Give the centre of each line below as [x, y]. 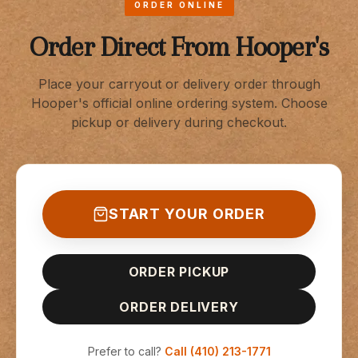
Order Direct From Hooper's [179, 47]
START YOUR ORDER [187, 214]
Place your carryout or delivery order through [179, 84]
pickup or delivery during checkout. [179, 122]
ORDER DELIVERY [179, 307]
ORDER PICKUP [179, 272]
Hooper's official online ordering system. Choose [179, 103]
